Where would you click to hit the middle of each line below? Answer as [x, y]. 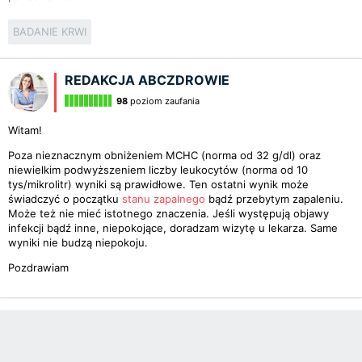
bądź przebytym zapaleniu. [274, 199]
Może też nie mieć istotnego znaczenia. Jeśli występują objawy [168, 213]
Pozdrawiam [38, 267]
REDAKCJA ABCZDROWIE [147, 80]
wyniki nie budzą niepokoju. [78, 242]
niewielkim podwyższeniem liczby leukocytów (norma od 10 [158, 170]
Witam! [25, 130]
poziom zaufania [164, 101]
